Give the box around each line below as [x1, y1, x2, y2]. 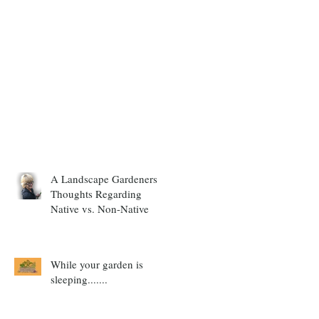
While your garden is [51, 256, 143, 271]
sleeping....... [51, 271, 108, 286]
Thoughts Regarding [51, 186, 142, 201]
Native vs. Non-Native [51, 201, 149, 216]
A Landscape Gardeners [51, 171, 157, 186]
